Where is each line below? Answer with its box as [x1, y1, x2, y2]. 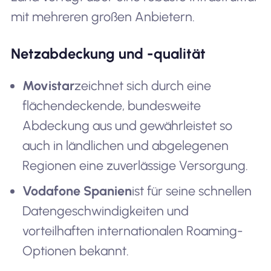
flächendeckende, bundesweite [22, 97, 201, 113]
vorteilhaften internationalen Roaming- [22, 223, 243, 239]
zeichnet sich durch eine [74, 77, 212, 93]
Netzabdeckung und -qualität [10, 45, 206, 63]
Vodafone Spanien [22, 183, 132, 199]
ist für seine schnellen [132, 183, 252, 199]
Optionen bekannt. [22, 243, 129, 259]
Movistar [22, 77, 75, 93]
